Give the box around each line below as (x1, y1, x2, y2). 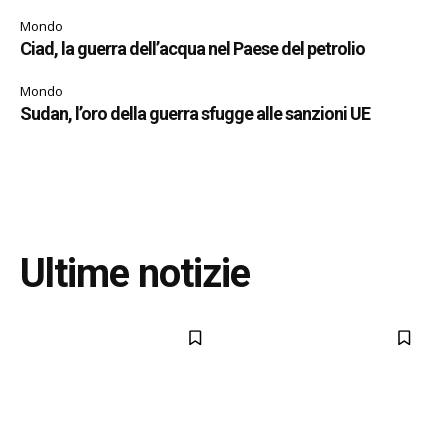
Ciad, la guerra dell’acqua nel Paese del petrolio (20, 37, 365, 59)
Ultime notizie (20, 249, 250, 297)
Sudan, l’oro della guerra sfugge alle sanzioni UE (20, 102, 370, 124)
